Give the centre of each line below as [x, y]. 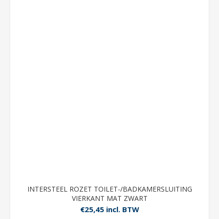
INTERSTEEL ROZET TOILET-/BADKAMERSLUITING [109, 189]
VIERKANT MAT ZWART [109, 198]
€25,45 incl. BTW [109, 209]
